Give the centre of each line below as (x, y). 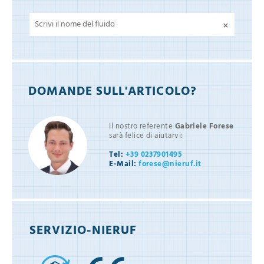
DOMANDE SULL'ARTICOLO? (113, 92)
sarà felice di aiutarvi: (147, 136)
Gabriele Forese (204, 127)
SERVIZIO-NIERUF (83, 231)
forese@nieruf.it (169, 164)
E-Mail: (123, 164)
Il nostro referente (142, 127)
